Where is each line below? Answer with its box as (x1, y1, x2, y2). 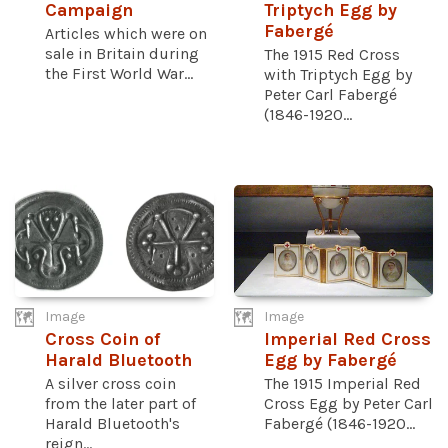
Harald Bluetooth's (45, 413, 180, 433)
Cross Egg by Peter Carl (264, 393, 433, 413)
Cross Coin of (45, 328, 160, 350)
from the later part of (45, 393, 196, 413)
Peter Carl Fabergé (264, 85, 397, 105)
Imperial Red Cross (264, 328, 431, 350)
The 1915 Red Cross (264, 45, 400, 65)
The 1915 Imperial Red (264, 373, 421, 393)
